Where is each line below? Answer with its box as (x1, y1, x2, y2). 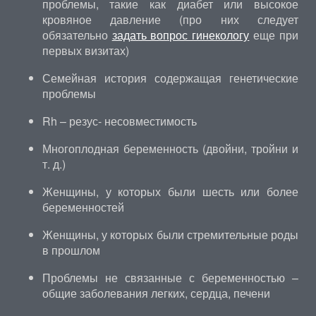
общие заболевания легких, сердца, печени (42, 285, 270, 301)
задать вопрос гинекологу (111, 27, 250, 43)
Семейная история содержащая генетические (42, 70, 298, 86)
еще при (249, 27, 299, 43)
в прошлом (42, 242, 100, 258)
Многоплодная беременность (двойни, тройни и (42, 140, 298, 157)
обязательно (42, 27, 112, 43)
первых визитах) (42, 42, 129, 59)
